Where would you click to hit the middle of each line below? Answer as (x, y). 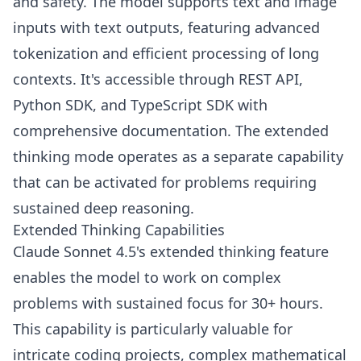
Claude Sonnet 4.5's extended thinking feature (171, 252)
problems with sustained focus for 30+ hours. (168, 303)
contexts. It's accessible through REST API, (158, 79)
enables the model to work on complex (147, 278)
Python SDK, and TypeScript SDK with (140, 105)
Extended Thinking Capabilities (119, 230)
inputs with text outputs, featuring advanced (166, 28)
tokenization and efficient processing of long (166, 54)
